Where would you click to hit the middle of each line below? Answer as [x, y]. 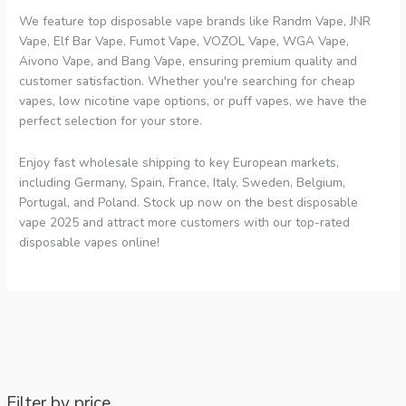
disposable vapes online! [90, 243]
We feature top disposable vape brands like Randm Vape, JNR [195, 22]
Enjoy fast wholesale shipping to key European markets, [179, 163]
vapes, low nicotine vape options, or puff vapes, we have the [193, 101]
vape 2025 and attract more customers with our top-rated [185, 223]
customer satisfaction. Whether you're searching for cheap [188, 82]
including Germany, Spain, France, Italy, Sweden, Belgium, [183, 183]
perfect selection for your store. [111, 121]
